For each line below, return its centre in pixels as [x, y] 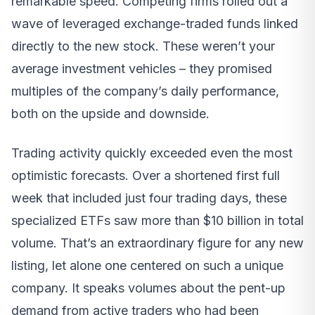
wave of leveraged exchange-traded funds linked [155, 23]
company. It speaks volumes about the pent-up [148, 288]
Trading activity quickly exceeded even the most [152, 153]
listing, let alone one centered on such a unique [147, 265]
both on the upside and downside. [110, 113]
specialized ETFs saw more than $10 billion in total [157, 220]
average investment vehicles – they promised [142, 68]
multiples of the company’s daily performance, [145, 91]
